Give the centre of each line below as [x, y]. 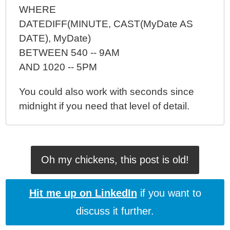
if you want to [169, 193]
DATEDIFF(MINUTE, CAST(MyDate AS [106, 24]
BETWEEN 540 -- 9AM [70, 53]
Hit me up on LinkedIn [83, 193]
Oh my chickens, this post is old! [115, 160]
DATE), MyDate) [55, 38]
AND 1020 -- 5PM [58, 67]
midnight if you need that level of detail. [104, 106]
